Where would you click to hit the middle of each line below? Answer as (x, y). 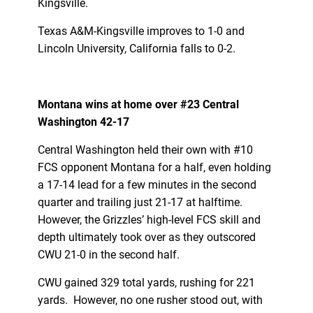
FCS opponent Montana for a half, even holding (154, 167)
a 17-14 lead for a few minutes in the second (147, 184)
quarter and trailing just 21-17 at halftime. (141, 202)
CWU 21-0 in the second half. (110, 254)
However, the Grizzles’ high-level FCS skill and (149, 219)
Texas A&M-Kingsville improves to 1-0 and (141, 31)
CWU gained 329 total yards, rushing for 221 (146, 282)
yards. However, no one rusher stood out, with (150, 300)
